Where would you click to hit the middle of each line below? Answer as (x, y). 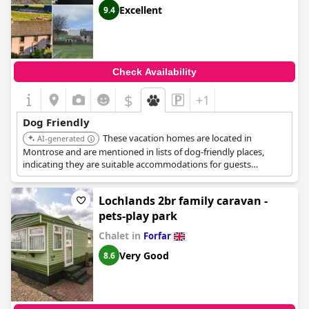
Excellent (141, 10)
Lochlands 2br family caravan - (183, 201)
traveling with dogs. (63, 177)
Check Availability (154, 72)
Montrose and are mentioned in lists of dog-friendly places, (143, 152)
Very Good (144, 255)
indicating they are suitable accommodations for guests (137, 164)
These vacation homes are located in (177, 138)
